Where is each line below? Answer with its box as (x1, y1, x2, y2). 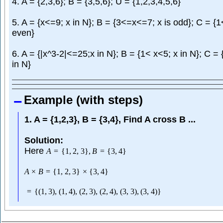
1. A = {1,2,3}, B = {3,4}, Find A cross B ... (24, 114, 196, 124)
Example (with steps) (24, 93, 143, 107)
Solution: (24, 135, 63, 145)
